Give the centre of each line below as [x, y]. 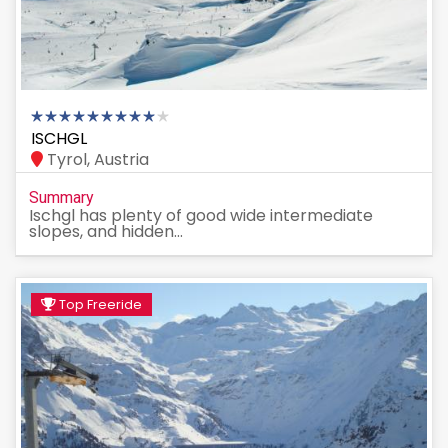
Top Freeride [99, 305]
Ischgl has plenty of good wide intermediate [201, 216]
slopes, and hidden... [106, 232]
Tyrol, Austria [96, 160]
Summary [61, 198]
